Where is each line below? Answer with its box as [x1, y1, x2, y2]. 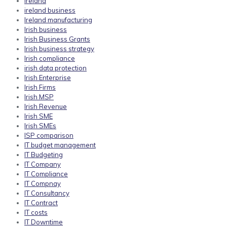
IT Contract [24, 199, 58, 207]
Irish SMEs [24, 122, 56, 130]
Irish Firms [24, 83, 56, 92]
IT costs [24, 208, 48, 217]
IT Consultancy [24, 189, 69, 198]
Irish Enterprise [24, 73, 71, 82]
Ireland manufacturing [24, 16, 92, 24]
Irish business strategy [24, 45, 94, 53]
